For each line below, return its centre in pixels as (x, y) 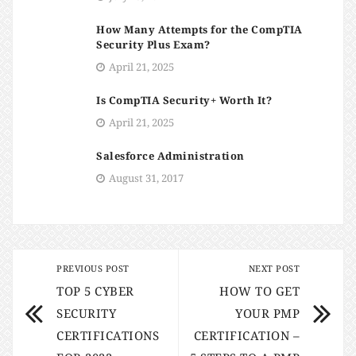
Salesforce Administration (170, 156)
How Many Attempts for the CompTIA (199, 29)
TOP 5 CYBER (95, 291)
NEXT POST (274, 268)
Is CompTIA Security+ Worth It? (184, 100)
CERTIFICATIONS (108, 335)
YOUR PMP (267, 313)
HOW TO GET (259, 291)
